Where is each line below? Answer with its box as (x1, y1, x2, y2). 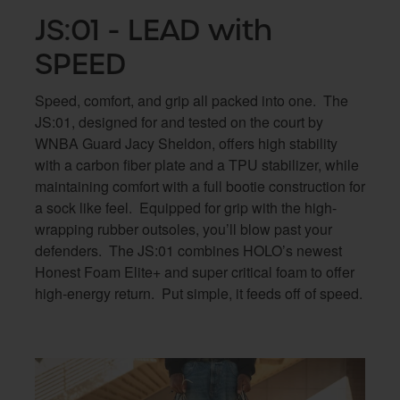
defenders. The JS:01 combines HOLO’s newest (35, 240, 342, 261)
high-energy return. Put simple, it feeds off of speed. (35, 283, 362, 304)
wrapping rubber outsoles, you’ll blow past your (35, 219, 332, 239)
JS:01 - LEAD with (35, 11, 272, 49)
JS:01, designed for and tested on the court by (35, 112, 323, 132)
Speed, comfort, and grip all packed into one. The (35, 90, 348, 111)
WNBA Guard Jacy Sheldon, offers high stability (35, 133, 337, 154)
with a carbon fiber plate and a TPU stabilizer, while (35, 154, 359, 175)
